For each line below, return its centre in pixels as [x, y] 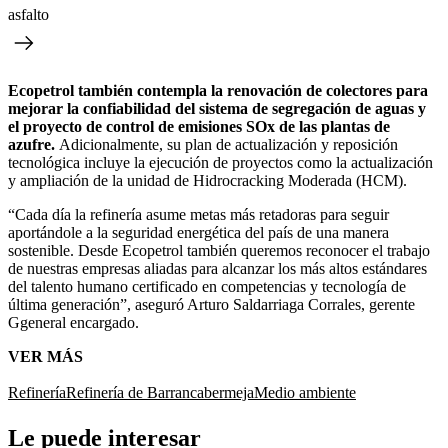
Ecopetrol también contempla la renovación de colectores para [218, 90]
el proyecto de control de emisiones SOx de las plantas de [199, 126]
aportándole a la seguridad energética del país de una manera [198, 232]
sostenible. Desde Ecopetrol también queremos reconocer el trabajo [219, 250]
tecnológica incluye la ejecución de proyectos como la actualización [220, 162]
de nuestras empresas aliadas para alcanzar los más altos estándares [217, 268]
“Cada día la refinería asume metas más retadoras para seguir [198, 214]
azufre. [33, 144]
